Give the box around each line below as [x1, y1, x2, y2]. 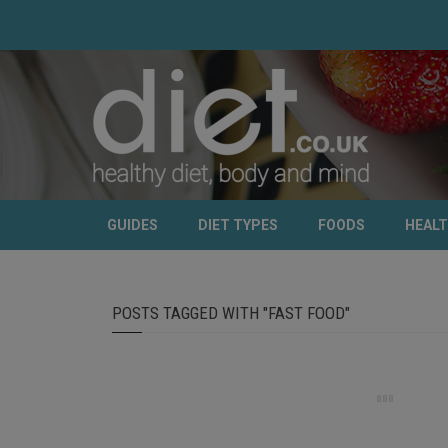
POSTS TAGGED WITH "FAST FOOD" [112, 303, 350, 323]
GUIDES [107, 217, 158, 233]
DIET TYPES [198, 217, 278, 233]
